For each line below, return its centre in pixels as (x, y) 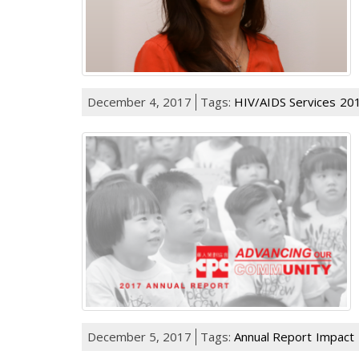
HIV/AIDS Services (285, 101)
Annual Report (273, 337)
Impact (335, 337)
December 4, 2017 (139, 101)
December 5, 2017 (139, 337)
